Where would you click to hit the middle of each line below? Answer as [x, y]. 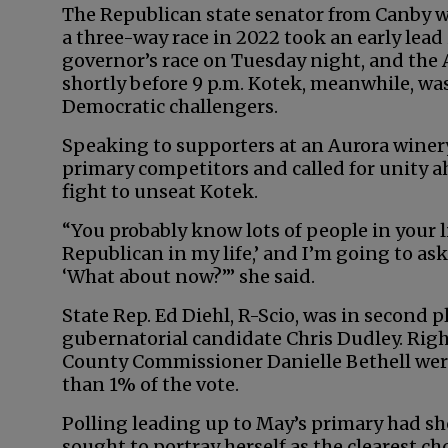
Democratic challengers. [172, 106]
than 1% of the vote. [152, 384]
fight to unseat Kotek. [160, 191]
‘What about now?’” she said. [188, 276]
